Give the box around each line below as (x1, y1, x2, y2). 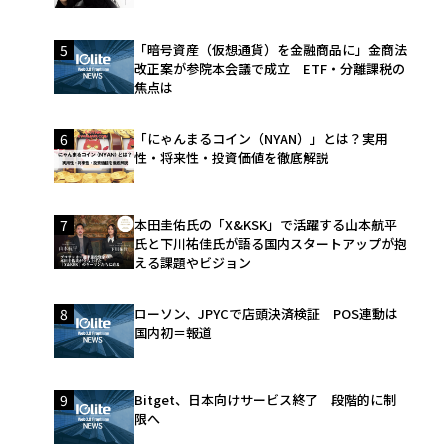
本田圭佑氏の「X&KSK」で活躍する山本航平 (134, 214, 398, 234)
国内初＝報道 (134, 322, 213, 342)
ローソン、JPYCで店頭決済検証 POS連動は (134, 303, 399, 323)
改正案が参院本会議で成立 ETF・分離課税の (134, 58, 406, 78)
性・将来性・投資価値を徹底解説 (134, 147, 330, 167)
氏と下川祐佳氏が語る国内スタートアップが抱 (134, 233, 408, 253)
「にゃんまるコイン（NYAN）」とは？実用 (134, 128, 389, 148)
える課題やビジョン (134, 252, 252, 272)
